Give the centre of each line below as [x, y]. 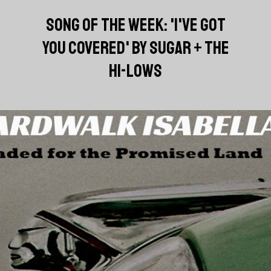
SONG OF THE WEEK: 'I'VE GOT [135, 24]
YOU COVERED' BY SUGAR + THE [135, 47]
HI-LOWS [135, 70]
